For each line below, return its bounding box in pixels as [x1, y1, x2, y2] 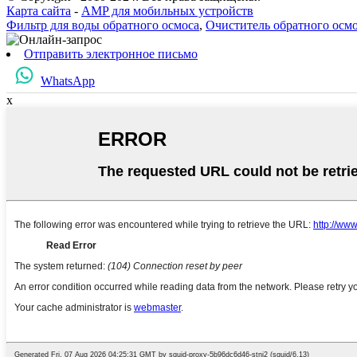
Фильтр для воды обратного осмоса [6, 18, 199, 33]
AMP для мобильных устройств [81, 4, 253, 18]
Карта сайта [6, 4, 71, 18]
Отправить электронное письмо [24, 47, 198, 61]
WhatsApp [41, 74, 95, 88]
